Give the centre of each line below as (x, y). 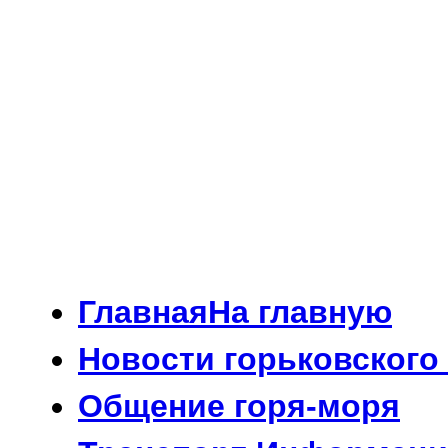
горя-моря (317, 406)
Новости (151, 359)
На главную (300, 312)
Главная (143, 312)
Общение (156, 406)
